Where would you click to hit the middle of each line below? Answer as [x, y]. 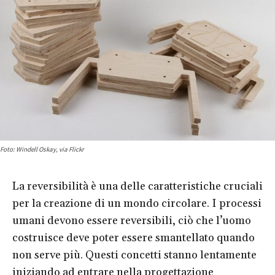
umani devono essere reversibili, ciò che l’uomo [132, 220]
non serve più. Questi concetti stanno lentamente [134, 255]
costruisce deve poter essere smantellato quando [134, 238]
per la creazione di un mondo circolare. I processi [137, 203]
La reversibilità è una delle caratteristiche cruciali [137, 186]
